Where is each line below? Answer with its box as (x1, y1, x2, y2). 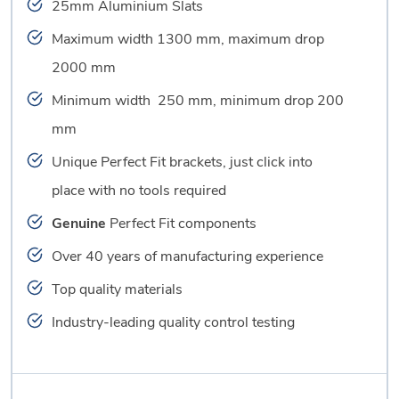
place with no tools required (52, 183, 226, 199)
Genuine (52, 216, 106, 232)
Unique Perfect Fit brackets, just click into (52, 155, 313, 170)
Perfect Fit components (106, 216, 256, 232)
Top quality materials (52, 282, 183, 297)
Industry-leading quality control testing (52, 315, 295, 330)
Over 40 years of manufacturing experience (52, 249, 323, 265)
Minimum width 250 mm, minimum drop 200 (52, 94, 344, 109)
